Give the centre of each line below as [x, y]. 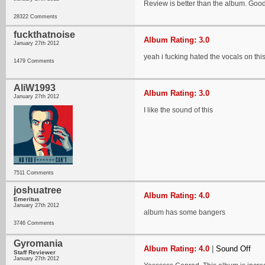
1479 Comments [34, 61]
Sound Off [233, 249]
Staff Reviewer [35, 252]
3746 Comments [34, 223]
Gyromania [38, 243]
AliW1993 [35, 88]
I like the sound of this [178, 110]
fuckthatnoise [44, 35]
